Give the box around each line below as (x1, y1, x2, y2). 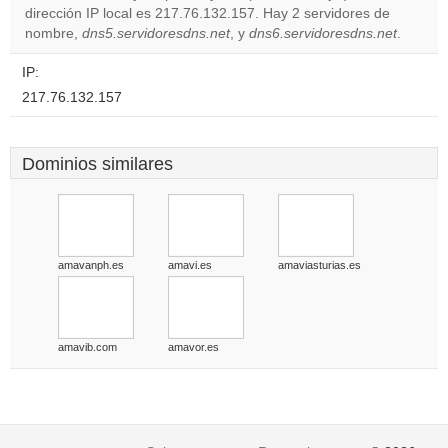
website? (281, 43, 333, 57)
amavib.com (58, 341, 117, 353)
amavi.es (168, 259, 212, 271)
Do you (281, 9, 319, 23)
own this (281, 26, 330, 40)
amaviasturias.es (278, 259, 361, 271)
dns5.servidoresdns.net (82, 26, 230, 41)
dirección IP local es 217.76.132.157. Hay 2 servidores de (25, 6, 390, 21)
